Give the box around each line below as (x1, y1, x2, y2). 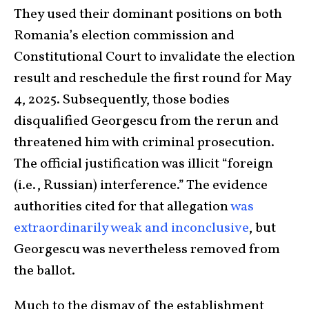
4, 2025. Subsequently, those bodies (14, 90, 230, 110)
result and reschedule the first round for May (14, 69, 291, 89)
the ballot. (14, 261, 75, 281)
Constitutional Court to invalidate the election (14, 48, 295, 68)
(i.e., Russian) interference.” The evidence (14, 176, 268, 196)
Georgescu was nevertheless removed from (14, 240, 280, 260)
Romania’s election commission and (14, 26, 235, 46)
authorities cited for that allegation (14, 197, 230, 217)
